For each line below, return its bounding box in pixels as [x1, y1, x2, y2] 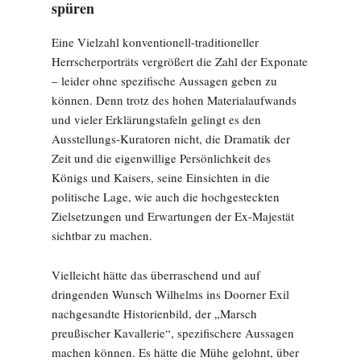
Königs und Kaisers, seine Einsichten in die [52, 169, 270, 185]
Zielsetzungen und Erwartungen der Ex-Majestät [52, 208, 294, 224]
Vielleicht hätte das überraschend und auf [52, 267, 260, 283]
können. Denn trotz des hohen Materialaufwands [52, 92, 297, 108]
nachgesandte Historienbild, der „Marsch [52, 305, 257, 322]
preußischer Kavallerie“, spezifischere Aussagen [52, 325, 294, 341]
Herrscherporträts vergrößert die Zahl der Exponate [52, 53, 308, 69]
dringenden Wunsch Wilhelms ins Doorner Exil [52, 286, 289, 302]
